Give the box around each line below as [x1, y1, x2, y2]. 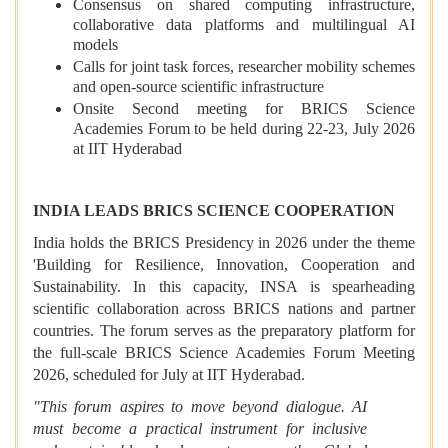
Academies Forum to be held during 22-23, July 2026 [73, 120, 415, 141]
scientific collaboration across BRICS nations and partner [33, 300, 415, 318]
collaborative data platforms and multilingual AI [73, 16, 415, 37]
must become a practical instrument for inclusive [33, 420, 367, 438]
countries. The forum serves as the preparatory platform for [33, 322, 415, 340]
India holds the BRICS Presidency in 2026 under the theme [33, 234, 415, 252]
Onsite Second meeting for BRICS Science [73, 100, 415, 118]
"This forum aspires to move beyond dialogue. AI [33, 398, 367, 416]
